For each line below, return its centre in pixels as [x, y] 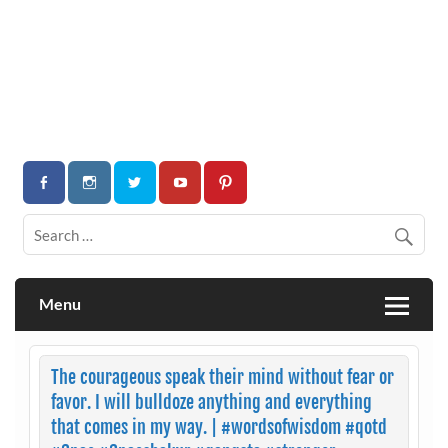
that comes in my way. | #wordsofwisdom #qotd [218, 427]
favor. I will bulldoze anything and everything [211, 402]
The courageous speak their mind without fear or [222, 377]
